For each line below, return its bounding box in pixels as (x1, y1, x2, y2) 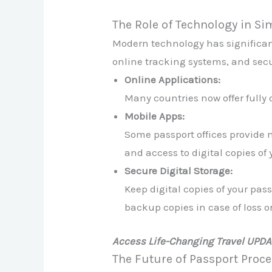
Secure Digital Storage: (124, 165, 233, 177)
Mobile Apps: (124, 110, 185, 123)
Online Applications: (124, 73, 221, 86)
